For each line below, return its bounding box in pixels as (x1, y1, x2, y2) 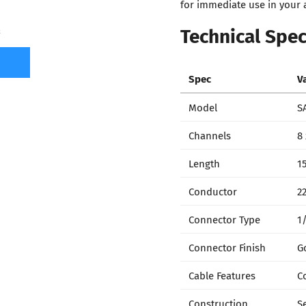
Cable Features (189, 267, 255, 283)
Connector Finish (189, 239, 266, 255)
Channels (189, 127, 231, 143)
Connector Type (189, 211, 260, 227)
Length (189, 155, 220, 171)
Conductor (189, 183, 237, 199)
